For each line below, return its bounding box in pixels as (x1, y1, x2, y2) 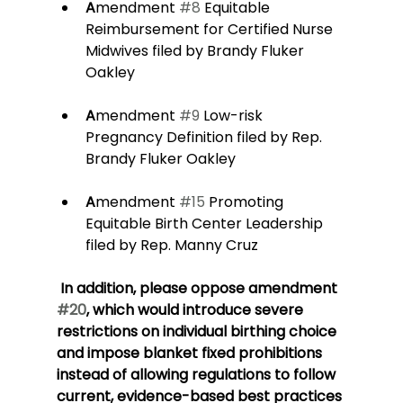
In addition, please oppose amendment (59, 278, 341, 300)
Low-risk (199, 105, 266, 127)
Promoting (204, 192, 287, 213)
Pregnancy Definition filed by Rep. (85, 127, 326, 148)
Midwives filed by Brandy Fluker (85, 40, 308, 62)
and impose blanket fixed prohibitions (56, 343, 326, 364)
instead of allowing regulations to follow (56, 364, 339, 386)
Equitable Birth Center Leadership (85, 213, 327, 235)
